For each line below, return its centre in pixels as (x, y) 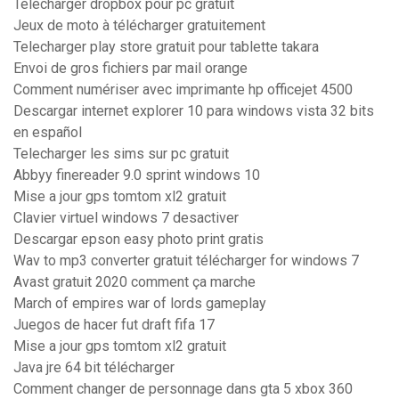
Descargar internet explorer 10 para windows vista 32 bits (194, 111)
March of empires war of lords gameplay (140, 304)
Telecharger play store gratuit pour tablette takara (166, 47)
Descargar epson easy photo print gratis (138, 240)
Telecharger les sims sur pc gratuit (121, 154)
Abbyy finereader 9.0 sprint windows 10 (137, 175)
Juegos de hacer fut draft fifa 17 (114, 325)
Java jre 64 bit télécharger (94, 368)
